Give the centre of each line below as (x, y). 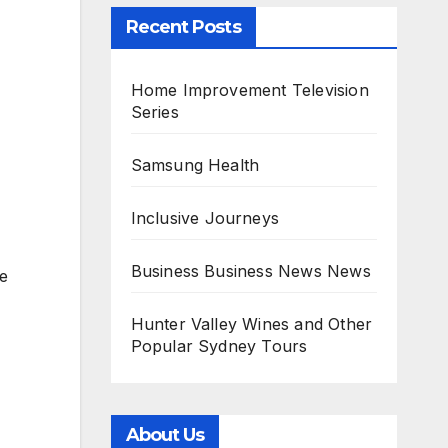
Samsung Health (195, 165)
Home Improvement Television (249, 90)
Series (154, 112)
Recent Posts (183, 27)
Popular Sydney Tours (219, 346)
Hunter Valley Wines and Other (251, 324)
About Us (165, 435)
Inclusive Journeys (205, 218)
